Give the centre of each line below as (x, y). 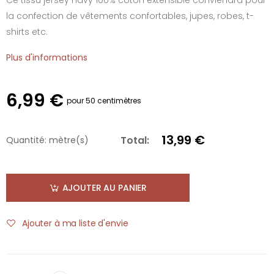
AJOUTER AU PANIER (105, 187)
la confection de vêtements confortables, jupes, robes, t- (130, 16)
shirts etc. (27, 31)
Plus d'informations (47, 57)
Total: (135, 140)
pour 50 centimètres (104, 100)
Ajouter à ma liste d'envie (75, 223)
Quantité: (26, 140)
